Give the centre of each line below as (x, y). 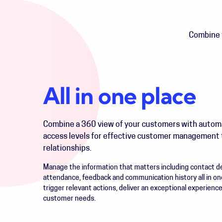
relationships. (67, 149)
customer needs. (70, 199)
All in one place (120, 98)
